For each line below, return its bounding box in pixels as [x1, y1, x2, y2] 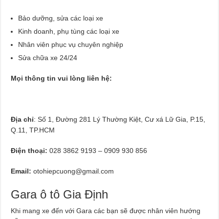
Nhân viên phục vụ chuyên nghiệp [18, 40, 124, 48]
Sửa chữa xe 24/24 [18, 53, 78, 62]
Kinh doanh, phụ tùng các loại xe [18, 27, 120, 35]
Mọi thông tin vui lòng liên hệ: [11, 74, 112, 82]
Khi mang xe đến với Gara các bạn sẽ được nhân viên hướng [11, 206, 201, 215]
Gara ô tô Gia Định [11, 187, 109, 201]
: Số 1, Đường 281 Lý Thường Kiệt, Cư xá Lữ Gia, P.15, [34, 115, 206, 123]
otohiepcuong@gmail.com [33, 167, 114, 175]
